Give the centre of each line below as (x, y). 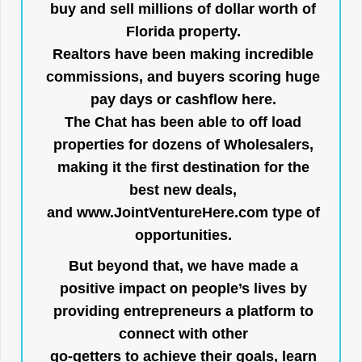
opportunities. (183, 235)
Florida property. (183, 32)
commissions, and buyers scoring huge (183, 77)
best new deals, (183, 190)
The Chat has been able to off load (183, 122)
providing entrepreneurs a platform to (183, 311)
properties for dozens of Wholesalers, (183, 145)
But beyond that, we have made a (183, 266)
